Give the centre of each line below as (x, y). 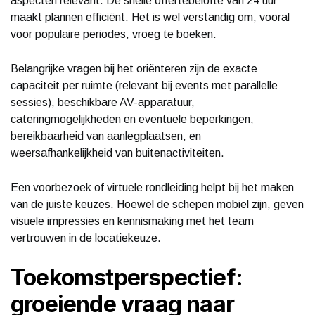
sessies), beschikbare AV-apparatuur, (103, 102)
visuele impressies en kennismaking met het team (132, 221)
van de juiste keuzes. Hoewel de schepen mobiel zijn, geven (157, 204)
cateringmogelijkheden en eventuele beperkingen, (132, 119)
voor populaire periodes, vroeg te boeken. (114, 34)
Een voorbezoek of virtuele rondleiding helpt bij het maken (152, 187)
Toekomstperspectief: (127, 277)
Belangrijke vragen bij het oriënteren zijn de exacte (134, 68)
